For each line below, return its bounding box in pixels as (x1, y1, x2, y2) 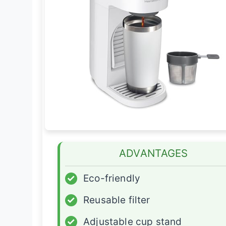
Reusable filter (83, 194, 150, 206)
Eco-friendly (83, 173, 141, 185)
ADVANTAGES (119, 147, 188, 160)
